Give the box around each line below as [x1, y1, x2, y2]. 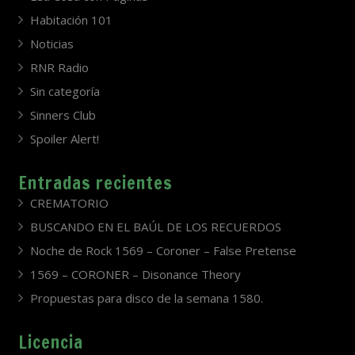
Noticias [29, 36, 74, 52]
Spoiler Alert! [29, 131, 99, 147]
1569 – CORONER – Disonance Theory [29, 266, 241, 283]
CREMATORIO [29, 195, 109, 212]
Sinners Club [29, 107, 96, 124]
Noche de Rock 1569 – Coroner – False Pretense [29, 242, 296, 259]
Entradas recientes [17, 170, 173, 196]
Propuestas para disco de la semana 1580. [29, 290, 263, 307]
